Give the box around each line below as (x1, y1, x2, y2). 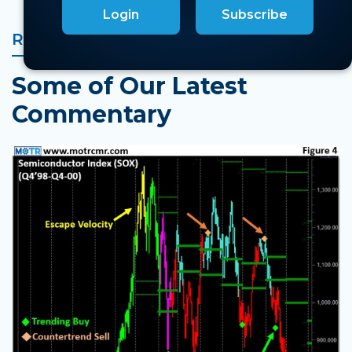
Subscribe (222, 7, 288, 22)
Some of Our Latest (12, 71, 247, 101)
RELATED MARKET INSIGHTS (12, 30, 251, 49)
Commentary (12, 100, 171, 129)
